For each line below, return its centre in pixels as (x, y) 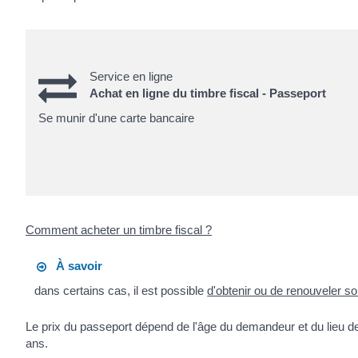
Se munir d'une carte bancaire (116, 118)
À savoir (75, 265)
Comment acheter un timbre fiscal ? (119, 229)
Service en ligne (131, 76)
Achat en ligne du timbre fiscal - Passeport (208, 93)
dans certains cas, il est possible (121, 291)
